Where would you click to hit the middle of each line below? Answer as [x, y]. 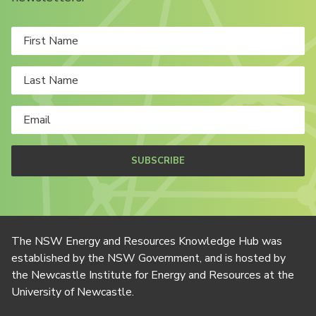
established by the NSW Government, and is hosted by [148, 259]
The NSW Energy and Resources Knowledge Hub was [147, 242]
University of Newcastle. [73, 292]
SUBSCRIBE [158, 161]
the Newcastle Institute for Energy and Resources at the [153, 275]
